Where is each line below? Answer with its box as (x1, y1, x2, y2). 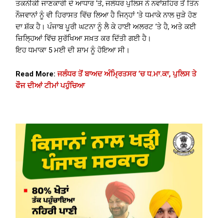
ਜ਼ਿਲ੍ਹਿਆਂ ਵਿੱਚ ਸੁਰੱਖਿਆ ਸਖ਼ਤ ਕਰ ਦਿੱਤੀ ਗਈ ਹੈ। (16, 34, 152, 43)
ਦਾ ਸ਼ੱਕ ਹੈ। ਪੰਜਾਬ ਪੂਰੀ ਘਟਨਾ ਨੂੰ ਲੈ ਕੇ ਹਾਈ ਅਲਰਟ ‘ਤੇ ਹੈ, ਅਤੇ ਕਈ (16, 22, 197, 31)
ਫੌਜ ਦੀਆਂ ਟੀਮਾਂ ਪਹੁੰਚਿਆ (16, 81, 85, 91)
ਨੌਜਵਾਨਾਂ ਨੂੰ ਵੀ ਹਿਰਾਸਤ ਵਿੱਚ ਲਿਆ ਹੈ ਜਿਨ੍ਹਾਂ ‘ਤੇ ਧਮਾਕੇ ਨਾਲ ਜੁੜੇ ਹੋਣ (16, 10, 198, 19)
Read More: (16, 70, 58, 79)
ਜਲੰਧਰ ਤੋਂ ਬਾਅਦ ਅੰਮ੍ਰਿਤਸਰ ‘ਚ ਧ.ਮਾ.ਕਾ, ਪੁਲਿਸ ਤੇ (57, 70, 197, 79)
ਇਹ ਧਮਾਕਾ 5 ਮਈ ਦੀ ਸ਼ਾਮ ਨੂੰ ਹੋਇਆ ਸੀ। (16, 45, 130, 54)
